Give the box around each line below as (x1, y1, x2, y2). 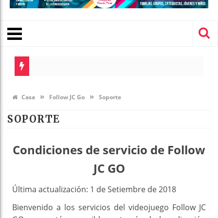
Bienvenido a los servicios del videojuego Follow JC (12, 202, 206, 213)
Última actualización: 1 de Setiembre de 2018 (12, 184, 176, 195)
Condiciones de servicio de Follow (13, 142, 205, 158)
